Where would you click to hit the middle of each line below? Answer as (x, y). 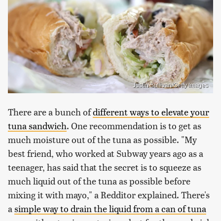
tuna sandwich (37, 126)
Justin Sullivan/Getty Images (170, 86)
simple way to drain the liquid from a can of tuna (110, 209)
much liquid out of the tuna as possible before (99, 181)
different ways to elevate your (151, 112)
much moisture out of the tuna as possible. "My (102, 140)
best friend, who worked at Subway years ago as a (106, 153)
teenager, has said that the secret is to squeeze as (105, 167)
